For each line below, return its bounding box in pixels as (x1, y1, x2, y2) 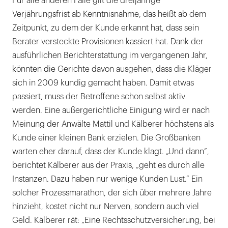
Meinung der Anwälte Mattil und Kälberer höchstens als (12, 120, 214, 129)
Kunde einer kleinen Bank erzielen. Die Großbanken (12, 134, 201, 142)
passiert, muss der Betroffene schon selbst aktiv (12, 93, 185, 101)
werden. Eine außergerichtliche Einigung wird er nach (12, 106, 210, 115)
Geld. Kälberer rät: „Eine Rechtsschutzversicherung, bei (12, 216, 215, 225)
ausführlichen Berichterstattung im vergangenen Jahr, (12, 51, 208, 60)
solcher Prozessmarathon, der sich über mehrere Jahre (12, 189, 212, 197)
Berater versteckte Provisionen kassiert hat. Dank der (12, 38, 204, 46)
